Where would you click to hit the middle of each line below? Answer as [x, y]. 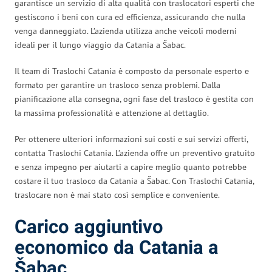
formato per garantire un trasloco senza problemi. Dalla [117, 85]
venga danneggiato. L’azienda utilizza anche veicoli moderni [126, 31]
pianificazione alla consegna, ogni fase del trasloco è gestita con [134, 99]
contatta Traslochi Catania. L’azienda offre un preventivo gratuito [135, 153]
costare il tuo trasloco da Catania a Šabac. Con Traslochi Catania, [134, 181]
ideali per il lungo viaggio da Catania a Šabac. [100, 45]
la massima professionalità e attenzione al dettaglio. [112, 113]
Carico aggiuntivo [89, 227]
